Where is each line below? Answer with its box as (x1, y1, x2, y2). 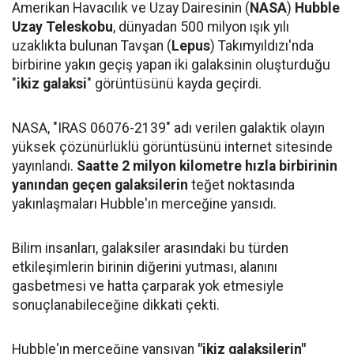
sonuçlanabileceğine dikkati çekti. (12, 297, 220, 313)
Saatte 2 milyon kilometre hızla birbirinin (77, 158, 337, 174)
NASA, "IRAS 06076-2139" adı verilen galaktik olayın (12, 120, 325, 136)
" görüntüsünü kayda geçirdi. (87, 76, 262, 92)
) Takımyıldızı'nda (210, 38, 314, 54)
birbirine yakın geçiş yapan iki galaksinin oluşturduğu (12, 57, 330, 73)
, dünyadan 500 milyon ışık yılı (113, 19, 289, 35)
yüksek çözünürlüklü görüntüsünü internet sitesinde (12, 139, 333, 155)
